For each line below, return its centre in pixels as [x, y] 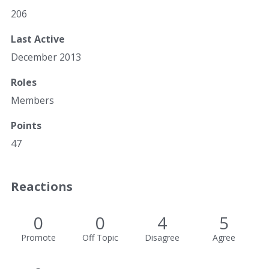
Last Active [38, 39]
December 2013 [46, 57]
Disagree [162, 237]
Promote [38, 237]
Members [32, 100]
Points [26, 125]
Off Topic [100, 237]
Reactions [42, 186]
